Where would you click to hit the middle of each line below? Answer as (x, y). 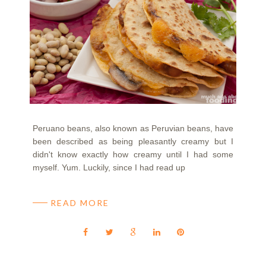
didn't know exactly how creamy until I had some (133, 155)
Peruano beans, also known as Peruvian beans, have (133, 129)
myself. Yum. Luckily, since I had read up (109, 168)
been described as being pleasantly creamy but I (133, 142)
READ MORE (80, 203)
